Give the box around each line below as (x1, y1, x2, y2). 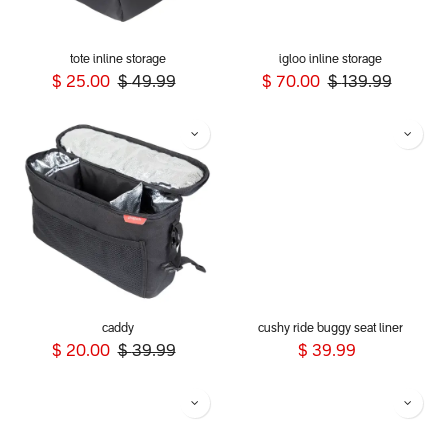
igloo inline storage (279, 54, 382, 66)
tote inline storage (69, 54, 166, 66)
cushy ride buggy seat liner (258, 323, 403, 335)
